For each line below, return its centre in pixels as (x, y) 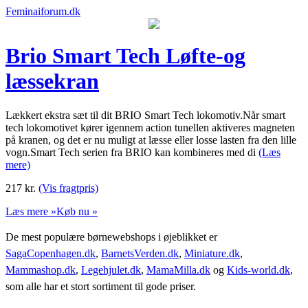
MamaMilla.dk (178, 269)
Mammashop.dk (41, 269)
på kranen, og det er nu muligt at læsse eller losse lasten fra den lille (151, 140)
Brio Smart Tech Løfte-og (125, 56)
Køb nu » (77, 211)
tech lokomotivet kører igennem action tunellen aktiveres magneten (150, 127)
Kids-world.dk (258, 269)
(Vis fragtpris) (68, 188)
